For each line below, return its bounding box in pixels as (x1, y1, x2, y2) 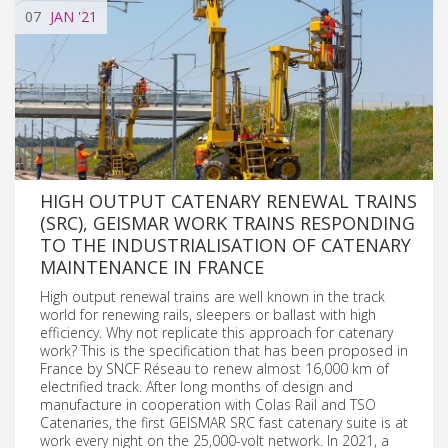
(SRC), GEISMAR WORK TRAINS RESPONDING (40, 210, 415, 235)
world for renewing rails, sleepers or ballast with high (40, 304, 376, 324)
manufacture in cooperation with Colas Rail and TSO (40, 394, 376, 414)
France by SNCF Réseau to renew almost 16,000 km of (40, 358, 389, 378)
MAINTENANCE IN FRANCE (40, 254, 264, 279)
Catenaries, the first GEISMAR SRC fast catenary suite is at (40, 412, 408, 432)
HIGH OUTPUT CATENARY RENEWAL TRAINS (40, 188, 417, 213)
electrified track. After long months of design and (40, 376, 353, 396)
